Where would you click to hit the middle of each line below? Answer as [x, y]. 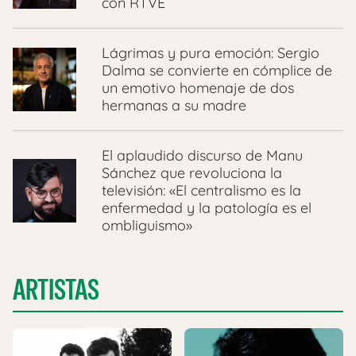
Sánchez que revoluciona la [192, 172]
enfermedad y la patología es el [207, 207]
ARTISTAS [56, 289]
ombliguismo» [147, 225]
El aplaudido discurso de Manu [202, 155]
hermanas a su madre [174, 105]
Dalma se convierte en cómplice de [217, 70]
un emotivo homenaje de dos [198, 87]
